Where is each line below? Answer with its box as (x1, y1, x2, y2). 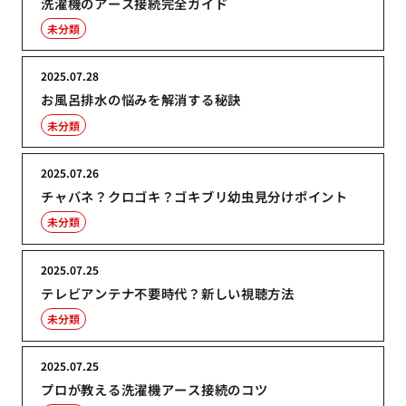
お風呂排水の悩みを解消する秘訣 (41, 90, 242, 110)
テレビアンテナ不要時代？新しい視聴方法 (41, 283, 295, 303)
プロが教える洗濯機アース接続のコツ (41, 380, 268, 400)
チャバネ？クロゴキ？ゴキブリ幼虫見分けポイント (41, 186, 348, 206)
